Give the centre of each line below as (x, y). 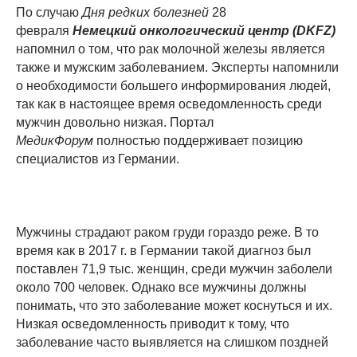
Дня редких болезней (147, 12)
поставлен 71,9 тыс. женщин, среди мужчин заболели (174, 269)
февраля (43, 30)
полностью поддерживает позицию (200, 140)
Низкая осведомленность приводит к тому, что (153, 324)
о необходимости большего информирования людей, (173, 85)
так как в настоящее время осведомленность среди (169, 104)
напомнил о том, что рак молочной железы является (171, 49)
